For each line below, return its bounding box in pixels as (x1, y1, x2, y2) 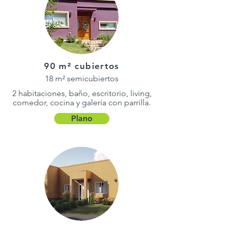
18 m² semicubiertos (44, 74, 119, 83)
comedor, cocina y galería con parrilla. (13, 98, 151, 107)
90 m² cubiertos (44, 61, 120, 71)
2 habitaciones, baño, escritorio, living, (12, 88, 152, 98)
